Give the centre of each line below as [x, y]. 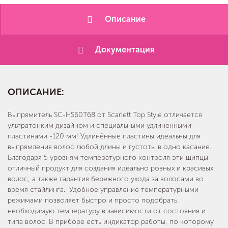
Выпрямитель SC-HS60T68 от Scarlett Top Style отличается [105, 115]
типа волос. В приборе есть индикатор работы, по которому [111, 222]
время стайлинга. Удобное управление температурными [103, 190]
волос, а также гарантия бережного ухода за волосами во [106, 179]
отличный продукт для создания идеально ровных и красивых [110, 168]
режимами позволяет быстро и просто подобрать [92, 201]
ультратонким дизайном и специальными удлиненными [99, 126]
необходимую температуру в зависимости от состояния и [107, 211]
